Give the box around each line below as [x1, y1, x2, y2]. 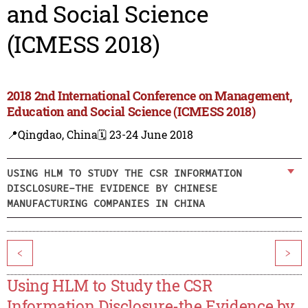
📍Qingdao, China [6, 127, 98, 142]
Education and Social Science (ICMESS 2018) [6, 103, 256, 120]
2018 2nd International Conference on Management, [6, 87, 292, 104]
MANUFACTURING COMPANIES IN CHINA [6, 196, 205, 210]
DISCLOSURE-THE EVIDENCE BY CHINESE [6, 181, 217, 195]
